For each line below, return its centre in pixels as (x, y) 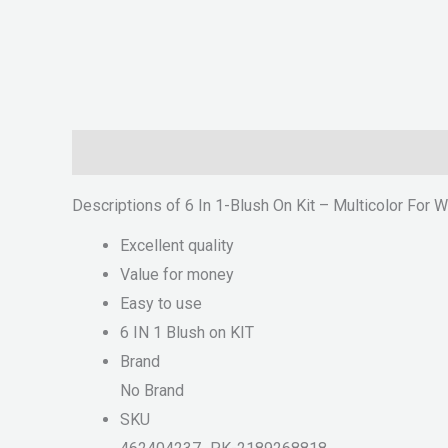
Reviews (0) (215, 153)
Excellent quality (177, 246)
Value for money (177, 275)
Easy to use (161, 304)
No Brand (152, 391)
